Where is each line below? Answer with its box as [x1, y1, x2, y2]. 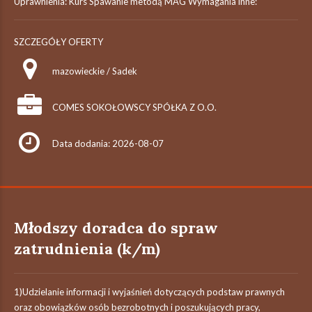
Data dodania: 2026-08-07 [52, 138, 164, 149]
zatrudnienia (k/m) [14, 239, 160, 258]
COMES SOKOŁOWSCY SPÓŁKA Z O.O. [52, 102, 217, 113]
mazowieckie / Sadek [52, 65, 137, 77]
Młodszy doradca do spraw [14, 218, 218, 237]
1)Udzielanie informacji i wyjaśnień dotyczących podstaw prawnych [14, 286, 285, 297]
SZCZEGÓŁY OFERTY [14, 36, 103, 47]
